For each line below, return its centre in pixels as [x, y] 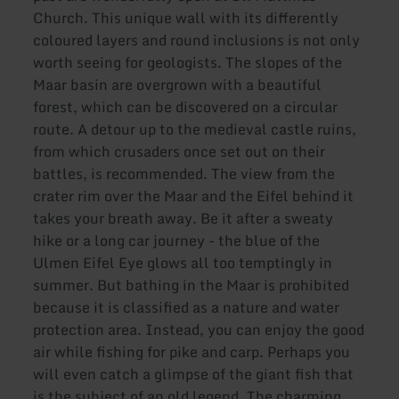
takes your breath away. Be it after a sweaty [183, 219]
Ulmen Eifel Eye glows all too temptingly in [183, 263]
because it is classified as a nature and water [187, 308]
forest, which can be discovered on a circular [186, 107]
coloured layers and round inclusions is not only [197, 41]
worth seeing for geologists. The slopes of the [188, 63]
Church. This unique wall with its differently [186, 18]
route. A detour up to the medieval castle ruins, [195, 130]
